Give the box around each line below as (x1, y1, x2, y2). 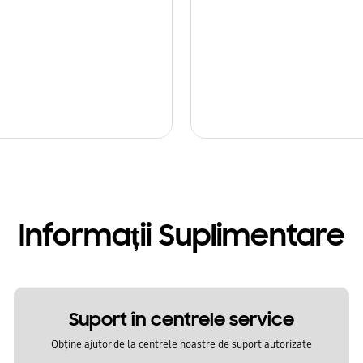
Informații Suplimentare (18, 217, 345, 255)
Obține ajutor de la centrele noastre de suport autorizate (50, 337, 312, 351)
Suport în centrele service (68, 308, 294, 332)
